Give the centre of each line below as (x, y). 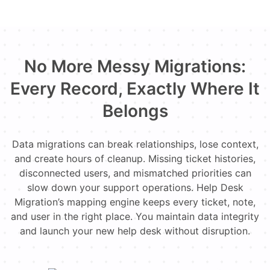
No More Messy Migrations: (135, 66)
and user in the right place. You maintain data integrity (135, 216)
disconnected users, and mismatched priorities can (135, 173)
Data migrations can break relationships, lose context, (135, 144)
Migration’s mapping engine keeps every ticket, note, (135, 202)
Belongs (135, 111)
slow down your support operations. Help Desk (135, 187)
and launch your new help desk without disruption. (135, 231)
